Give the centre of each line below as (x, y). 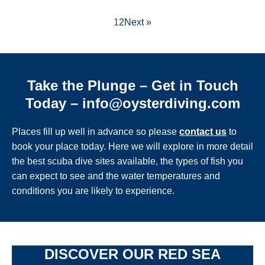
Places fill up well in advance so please (96, 132)
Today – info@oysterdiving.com (132, 103)
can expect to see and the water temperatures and (116, 176)
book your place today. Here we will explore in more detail (132, 146)
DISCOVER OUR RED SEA (132, 254)
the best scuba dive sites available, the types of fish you (127, 161)
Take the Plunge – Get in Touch (132, 85)
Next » (138, 22)
